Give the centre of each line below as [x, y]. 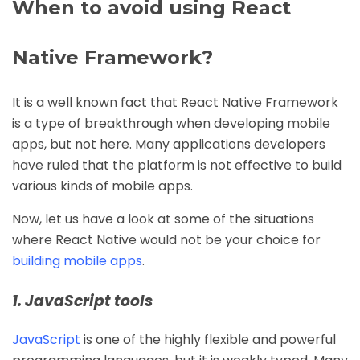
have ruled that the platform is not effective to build [177, 165]
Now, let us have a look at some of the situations [163, 219]
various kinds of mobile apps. [102, 186]
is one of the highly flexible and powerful [210, 339]
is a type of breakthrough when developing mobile [171, 123]
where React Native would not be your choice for [166, 239]
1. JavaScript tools [82, 301]
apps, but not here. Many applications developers [169, 144]
